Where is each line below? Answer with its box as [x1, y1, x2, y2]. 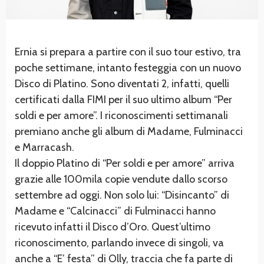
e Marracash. [15, 140, 74, 154]
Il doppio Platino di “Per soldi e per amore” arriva [15, 156, 235, 170]
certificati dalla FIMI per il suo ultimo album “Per [15, 93, 232, 106]
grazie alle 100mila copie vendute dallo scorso [15, 172, 227, 186]
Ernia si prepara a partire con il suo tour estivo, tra [15, 45, 241, 58]
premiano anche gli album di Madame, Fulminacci [15, 124, 243, 138]
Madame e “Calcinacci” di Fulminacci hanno [15, 204, 216, 217]
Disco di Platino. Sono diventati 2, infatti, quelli [15, 77, 229, 90]
